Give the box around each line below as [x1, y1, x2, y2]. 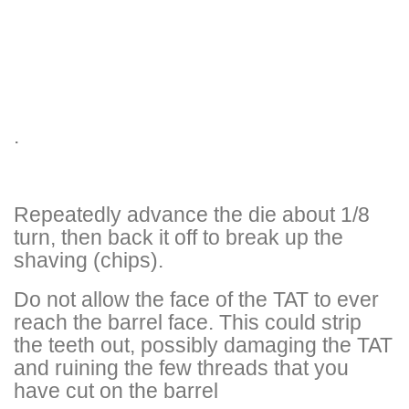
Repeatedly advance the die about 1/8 [14, 202, 370, 226]
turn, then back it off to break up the [14, 225, 343, 249]
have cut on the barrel [14, 378, 218, 403]
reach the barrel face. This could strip [14, 309, 362, 334]
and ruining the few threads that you [14, 355, 349, 380]
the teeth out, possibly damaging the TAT [14, 332, 393, 357]
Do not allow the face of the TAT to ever [14, 287, 379, 311]
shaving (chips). [14, 247, 163, 272]
